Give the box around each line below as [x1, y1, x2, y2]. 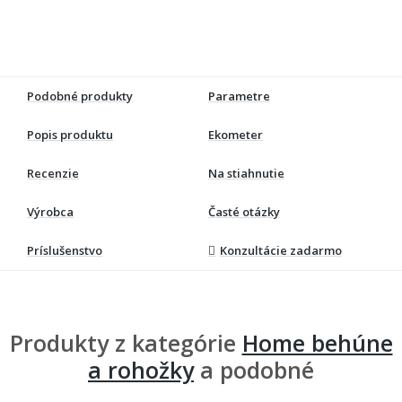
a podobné [194, 354, 314, 385]
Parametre [208, 87, 270, 104]
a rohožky [88, 354, 194, 385]
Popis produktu [27, 126, 114, 143]
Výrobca [27, 203, 74, 220]
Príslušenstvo [27, 241, 103, 258]
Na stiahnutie [208, 164, 284, 181]
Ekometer [208, 126, 263, 143]
